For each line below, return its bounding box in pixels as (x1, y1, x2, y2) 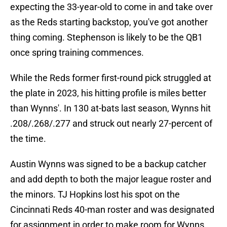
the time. (10, 133, 46, 144)
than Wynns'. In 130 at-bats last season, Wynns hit (10, 103, 211, 114)
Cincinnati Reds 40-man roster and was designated (10, 204, 214, 215)
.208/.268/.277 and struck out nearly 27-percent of (10, 118, 212, 129)
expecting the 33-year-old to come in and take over (10, 2, 213, 13)
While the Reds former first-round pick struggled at (10, 72, 211, 84)
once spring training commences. (10, 47, 144, 58)
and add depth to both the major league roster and (10, 174, 211, 185)
